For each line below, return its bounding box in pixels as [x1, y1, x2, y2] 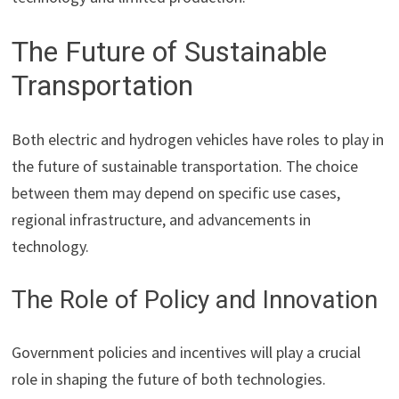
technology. [12, 235, 90, 256]
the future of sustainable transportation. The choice [12, 155, 359, 176]
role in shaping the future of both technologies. [12, 368, 327, 389]
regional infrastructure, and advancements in [12, 208, 312, 230]
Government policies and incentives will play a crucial [12, 341, 362, 362]
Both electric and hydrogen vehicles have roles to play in [12, 128, 385, 150]
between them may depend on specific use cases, [12, 182, 341, 203]
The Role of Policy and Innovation [12, 284, 379, 314]
